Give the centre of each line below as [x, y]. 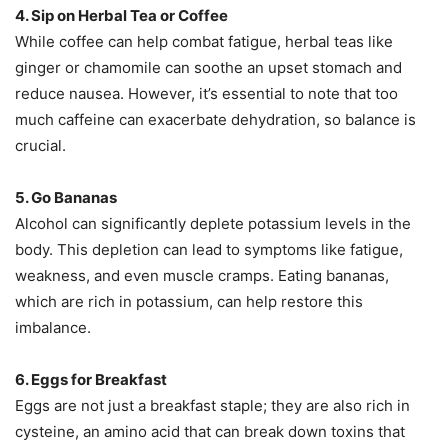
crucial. [40, 146]
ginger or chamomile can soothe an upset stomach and [208, 68]
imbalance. [53, 328]
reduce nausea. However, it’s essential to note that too [206, 94]
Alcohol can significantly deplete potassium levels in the [213, 224]
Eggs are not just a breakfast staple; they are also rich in [212, 406]
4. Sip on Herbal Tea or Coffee [121, 16]
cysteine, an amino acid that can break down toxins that [210, 432]
